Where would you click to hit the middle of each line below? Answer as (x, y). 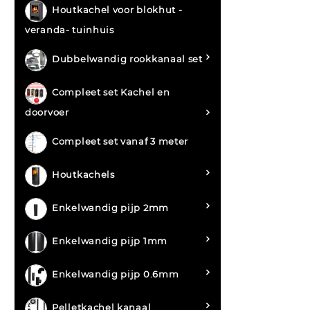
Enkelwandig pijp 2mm (110, 208)
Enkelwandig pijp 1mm (110, 241)
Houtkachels (83, 175)
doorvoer (47, 112)
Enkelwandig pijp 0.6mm (116, 274)
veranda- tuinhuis (70, 30)
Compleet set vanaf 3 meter (120, 142)
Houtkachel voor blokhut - (117, 10)
